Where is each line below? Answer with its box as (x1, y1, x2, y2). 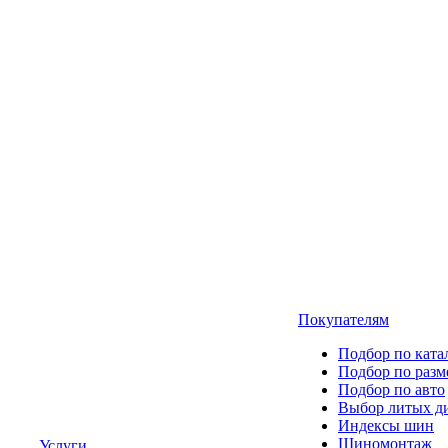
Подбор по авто (338, 381, 445, 398)
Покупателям (298, 311, 389, 328)
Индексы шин (338, 417, 434, 434)
